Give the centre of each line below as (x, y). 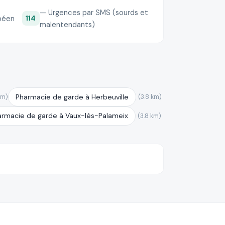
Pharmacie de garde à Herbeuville (72, 97)
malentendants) (67, 24)
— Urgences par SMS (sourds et (94, 12)
